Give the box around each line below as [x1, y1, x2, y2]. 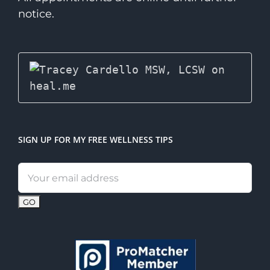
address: [17, 180, 63, 193]
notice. [18, 7, 54, 20]
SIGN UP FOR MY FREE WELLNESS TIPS [18, 134, 173, 146]
